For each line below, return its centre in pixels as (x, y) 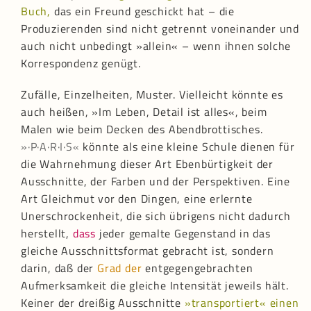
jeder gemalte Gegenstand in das (183, 234)
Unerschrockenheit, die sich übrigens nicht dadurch (156, 216)
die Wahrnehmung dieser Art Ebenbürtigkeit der (147, 164)
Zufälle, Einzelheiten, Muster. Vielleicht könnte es (152, 95)
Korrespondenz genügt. (81, 64)
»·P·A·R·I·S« (50, 147)
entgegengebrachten (197, 268)
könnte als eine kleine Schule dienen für (187, 147)
